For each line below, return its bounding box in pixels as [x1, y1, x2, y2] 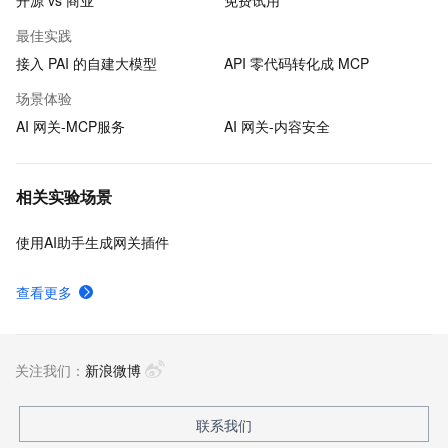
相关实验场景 [16, 185, 112, 208]
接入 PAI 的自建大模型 [16, 53, 157, 73]
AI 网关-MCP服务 [16, 116, 125, 136]
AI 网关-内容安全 [224, 116, 330, 136]
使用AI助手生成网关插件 [16, 232, 169, 252]
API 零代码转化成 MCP [224, 53, 369, 73]
